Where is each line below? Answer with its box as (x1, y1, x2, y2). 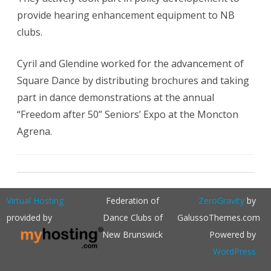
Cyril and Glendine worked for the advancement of (17, 57, 244, 71)
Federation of (106, 195, 160, 207)
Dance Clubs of (102, 212, 163, 224)
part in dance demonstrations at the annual (17, 91, 214, 105)
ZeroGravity (198, 195, 244, 207)
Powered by (209, 229, 256, 241)
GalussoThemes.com (177, 212, 260, 224)
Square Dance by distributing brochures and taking (17, 74, 249, 88)
